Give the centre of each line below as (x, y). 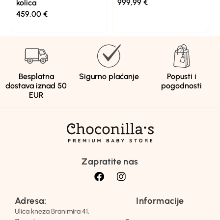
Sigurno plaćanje (109, 76)
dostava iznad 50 (36, 85)
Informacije (160, 201)
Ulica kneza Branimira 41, (52, 211)
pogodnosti (182, 85)
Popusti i (181, 76)
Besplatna (36, 76)
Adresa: (31, 201)
